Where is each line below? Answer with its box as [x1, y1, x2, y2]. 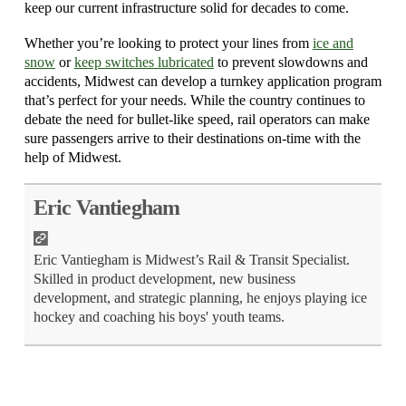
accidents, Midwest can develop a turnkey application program [24, 72, 382, 89]
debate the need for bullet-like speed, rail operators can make [24, 111, 370, 127]
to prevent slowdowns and [213, 53, 368, 70]
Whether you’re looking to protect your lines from [24, 34, 313, 51]
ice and [312, 34, 353, 51]
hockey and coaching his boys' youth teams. [33, 309, 285, 325]
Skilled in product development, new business [33, 271, 295, 287]
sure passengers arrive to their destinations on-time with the [24, 130, 361, 146]
